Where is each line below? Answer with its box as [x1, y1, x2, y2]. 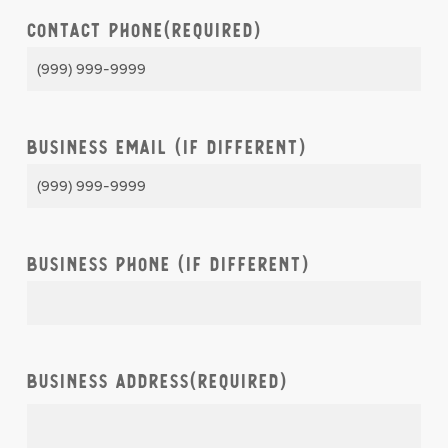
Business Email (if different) [26, 133, 307, 162]
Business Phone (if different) [26, 250, 310, 279]
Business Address [26, 367, 190, 396]
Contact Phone [26, 16, 164, 45]
